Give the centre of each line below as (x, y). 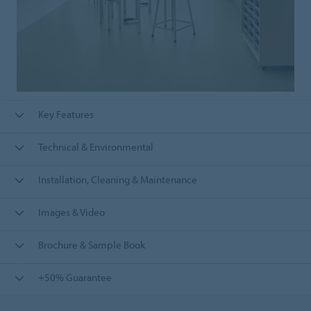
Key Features (66, 115)
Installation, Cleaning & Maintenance (117, 180)
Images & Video (71, 212)
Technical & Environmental (95, 147)
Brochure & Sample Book (91, 245)
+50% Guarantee (75, 278)
